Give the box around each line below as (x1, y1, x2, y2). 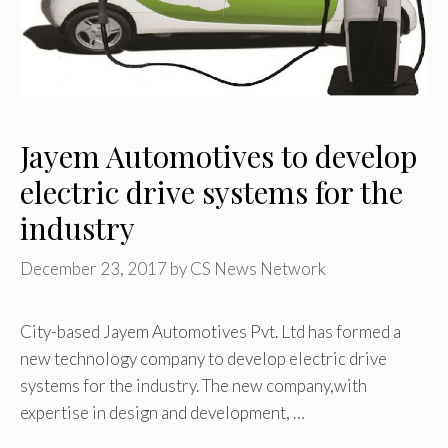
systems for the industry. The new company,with (20, 375, 367, 397)
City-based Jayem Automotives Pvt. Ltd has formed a (20, 321, 401, 343)
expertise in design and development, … (20, 402, 305, 424)
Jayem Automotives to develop (20, 135, 417, 176)
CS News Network (190, 258, 326, 280)
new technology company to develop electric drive (20, 348, 387, 370)
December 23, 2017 (20, 258, 167, 280)
